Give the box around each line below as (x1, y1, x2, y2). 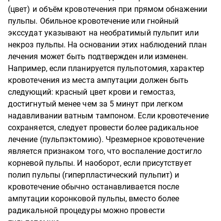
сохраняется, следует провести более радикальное (8, 123, 198, 132)
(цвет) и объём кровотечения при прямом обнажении (8, 4, 207, 14)
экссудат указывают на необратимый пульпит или (8, 28, 199, 37)
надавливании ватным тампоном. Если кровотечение (8, 111, 209, 120)
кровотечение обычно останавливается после (8, 182, 180, 191)
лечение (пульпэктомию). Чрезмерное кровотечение (8, 135, 204, 144)
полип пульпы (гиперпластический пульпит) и (8, 170, 180, 180)
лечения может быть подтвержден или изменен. (8, 52, 188, 61)
